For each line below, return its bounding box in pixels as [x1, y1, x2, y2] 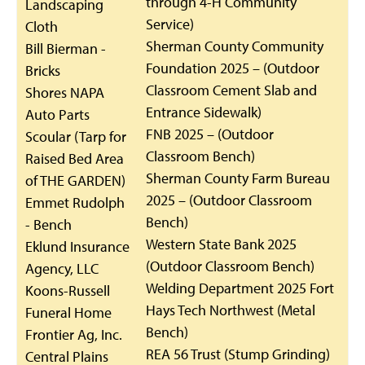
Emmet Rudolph [25, 193, 125, 212]
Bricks [25, 61, 60, 80]
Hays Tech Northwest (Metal [146, 301, 315, 319]
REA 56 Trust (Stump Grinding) [146, 345, 330, 363]
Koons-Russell [25, 281, 110, 300]
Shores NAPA [25, 83, 104, 102]
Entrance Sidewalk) [146, 103, 262, 121]
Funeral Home [25, 303, 112, 322]
